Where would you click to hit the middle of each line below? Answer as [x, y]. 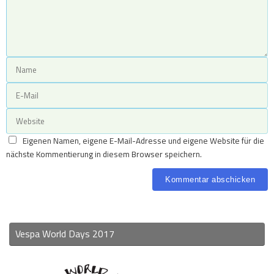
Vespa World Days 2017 [65, 234]
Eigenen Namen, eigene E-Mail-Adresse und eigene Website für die [143, 141]
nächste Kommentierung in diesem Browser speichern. [104, 154]
